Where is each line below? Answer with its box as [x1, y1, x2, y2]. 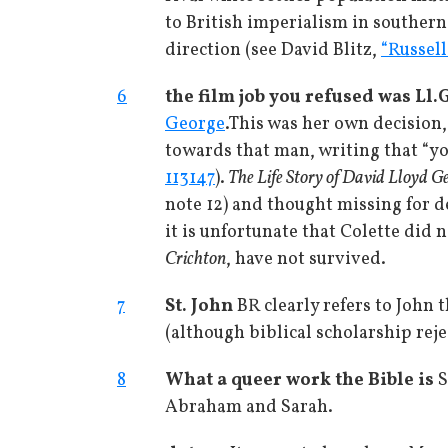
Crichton [165, 247, 226, 272]
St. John [165, 294, 233, 319]
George [165, 112, 225, 137]
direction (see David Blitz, [165, 38, 381, 63]
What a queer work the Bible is [165, 368, 434, 393]
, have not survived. [226, 247, 386, 272]
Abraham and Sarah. [165, 395, 333, 420]
